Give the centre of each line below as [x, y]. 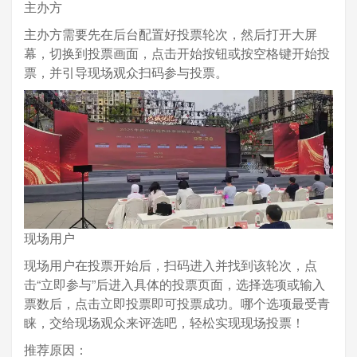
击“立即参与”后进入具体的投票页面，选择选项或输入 [175, 284]
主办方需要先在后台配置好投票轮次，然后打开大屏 [171, 33]
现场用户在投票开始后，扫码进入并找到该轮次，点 [171, 265]
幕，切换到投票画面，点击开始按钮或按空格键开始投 [177, 53]
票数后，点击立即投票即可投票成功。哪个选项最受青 [177, 303]
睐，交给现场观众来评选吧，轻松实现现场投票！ [164, 322]
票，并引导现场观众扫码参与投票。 [126, 72]
